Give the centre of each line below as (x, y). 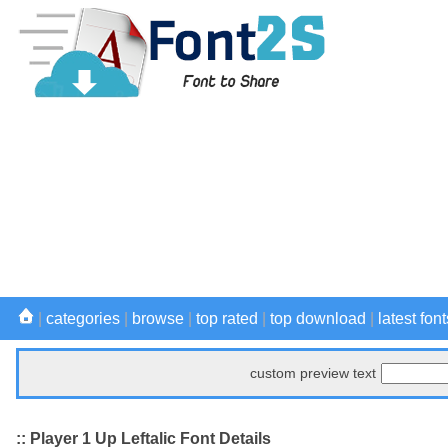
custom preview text (313, 373)
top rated (227, 318)
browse (158, 318)
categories (83, 318)
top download (318, 318)
